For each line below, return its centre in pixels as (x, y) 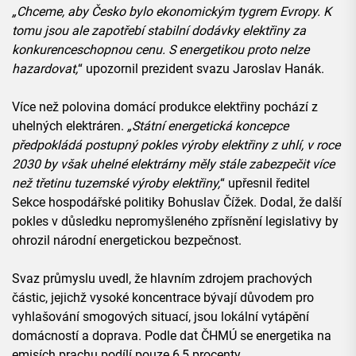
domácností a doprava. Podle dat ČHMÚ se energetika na (172, 336)
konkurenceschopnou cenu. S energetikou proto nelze (161, 50)
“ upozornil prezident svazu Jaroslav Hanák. (201, 69)
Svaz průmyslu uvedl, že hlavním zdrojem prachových (162, 279)
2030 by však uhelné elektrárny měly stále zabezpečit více (173, 164)
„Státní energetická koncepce (208, 126)
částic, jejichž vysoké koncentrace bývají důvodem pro (163, 298)
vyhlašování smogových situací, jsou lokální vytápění (161, 317)
